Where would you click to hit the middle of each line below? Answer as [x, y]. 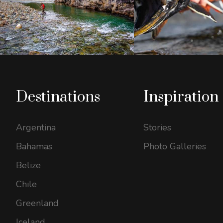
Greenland [37, 203]
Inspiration [181, 97]
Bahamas [34, 147]
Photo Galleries [174, 147]
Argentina [36, 128]
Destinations [58, 97]
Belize [28, 166]
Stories [157, 128]
